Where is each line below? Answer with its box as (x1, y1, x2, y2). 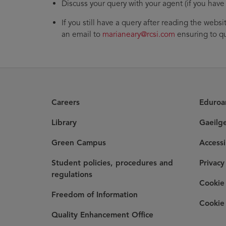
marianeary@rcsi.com (102, 29, 175, 39)
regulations (51, 169, 92, 179)
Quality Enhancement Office (51, 209, 153, 219)
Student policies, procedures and (51, 157, 173, 167)
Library (51, 117, 77, 127)
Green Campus (51, 137, 106, 147)
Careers (51, 97, 80, 107)
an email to (62, 29, 102, 39)
